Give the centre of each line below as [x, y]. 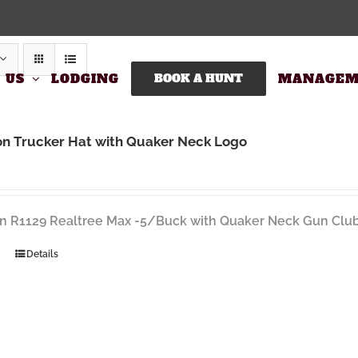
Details [42, 254]
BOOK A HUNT [198, 78]
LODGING [85, 78]
